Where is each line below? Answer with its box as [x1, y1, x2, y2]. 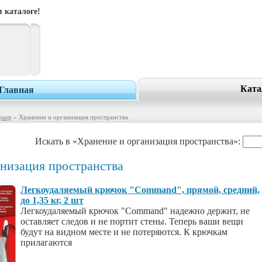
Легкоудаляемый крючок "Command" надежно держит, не [20, 206, 250, 216]
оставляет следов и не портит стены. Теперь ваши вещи [20, 216, 243, 226]
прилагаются [20, 237, 72, 247]
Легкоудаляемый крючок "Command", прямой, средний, [20, 185, 260, 195]
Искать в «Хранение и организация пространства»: [35, 136, 243, 146]
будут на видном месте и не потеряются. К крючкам [20, 227, 227, 237]
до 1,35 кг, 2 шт [20, 195, 84, 205]
